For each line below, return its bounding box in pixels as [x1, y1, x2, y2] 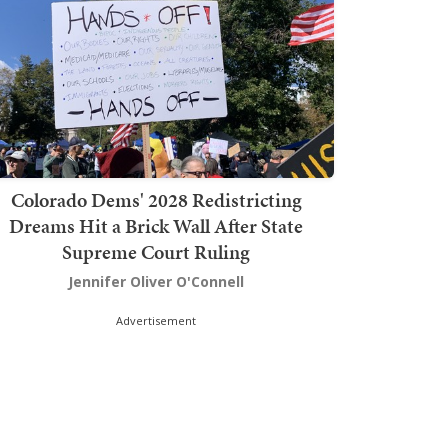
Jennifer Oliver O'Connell [68, 271, 244, 291]
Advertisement [116, 312, 196, 328]
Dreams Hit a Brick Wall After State [9, 211, 303, 240]
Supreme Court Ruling [62, 237, 250, 266]
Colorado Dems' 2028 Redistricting [10, 185, 302, 214]
